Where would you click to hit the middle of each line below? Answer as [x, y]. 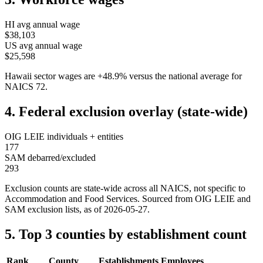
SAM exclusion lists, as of [54, 210]
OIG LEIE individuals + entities [64, 137]
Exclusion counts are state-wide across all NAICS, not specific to [125, 188]
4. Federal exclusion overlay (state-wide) [126, 112]
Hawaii [18, 76]
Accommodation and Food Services [71, 199]
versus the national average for [186, 76]
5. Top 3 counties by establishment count [126, 234]
